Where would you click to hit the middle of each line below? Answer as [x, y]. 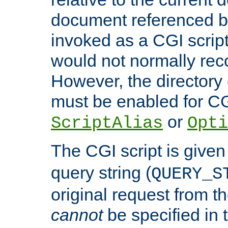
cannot [77, 215]
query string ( [101, 173]
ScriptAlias [107, 123]
